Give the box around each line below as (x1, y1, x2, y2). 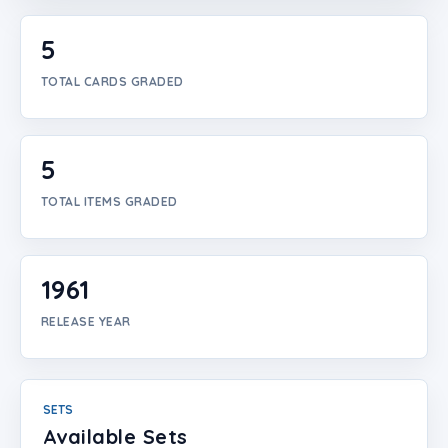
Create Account (5, 44, 110, 61)
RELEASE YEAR (41, 314, 131, 329)
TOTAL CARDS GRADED (41, 74, 184, 89)
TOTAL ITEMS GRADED (41, 194, 178, 209)
